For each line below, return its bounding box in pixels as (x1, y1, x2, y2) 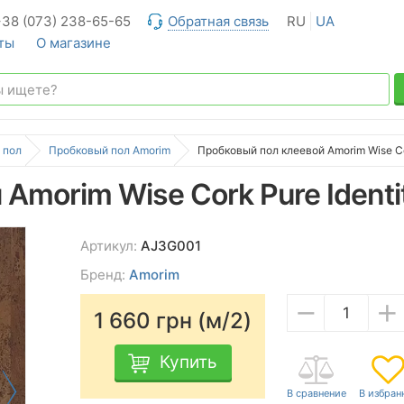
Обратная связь (168, 13, 269, 30)
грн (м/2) (156, 308, 252, 334)
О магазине (36, 34, 111, 51)
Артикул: (80, 237, 141, 254)
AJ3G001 (141, 237, 201, 254)
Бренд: (80, 266, 129, 283)
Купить (159, 352, 217, 372)
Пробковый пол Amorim (49, 143, 170, 157)
